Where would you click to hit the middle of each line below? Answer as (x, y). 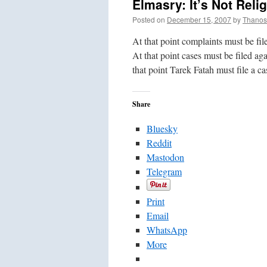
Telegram (164, 171)
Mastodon (165, 157)
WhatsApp (167, 230)
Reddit (159, 143)
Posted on (149, 19)
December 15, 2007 (199, 19)
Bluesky (162, 128)
